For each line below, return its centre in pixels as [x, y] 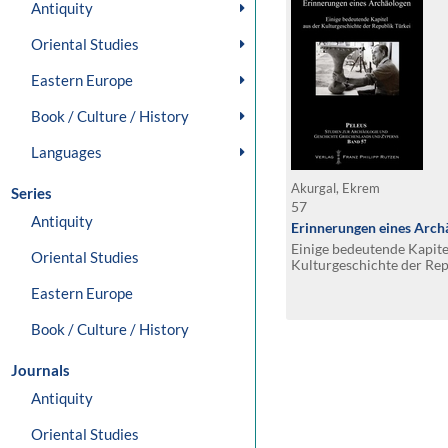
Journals [40, 370]
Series [31, 193]
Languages [66, 152]
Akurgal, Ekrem [337, 188]
